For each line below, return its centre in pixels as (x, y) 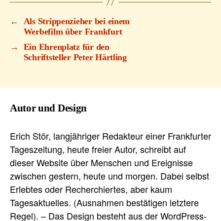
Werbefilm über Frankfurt (73, 31)
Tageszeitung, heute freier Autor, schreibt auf (98, 149)
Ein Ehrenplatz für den (66, 47)
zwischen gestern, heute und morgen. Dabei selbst (110, 175)
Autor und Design (48, 108)
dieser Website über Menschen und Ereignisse (101, 162)
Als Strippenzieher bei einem (77, 21)
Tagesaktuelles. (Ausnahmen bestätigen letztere (104, 202)
